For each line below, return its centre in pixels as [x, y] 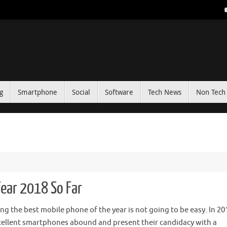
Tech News [165, 92]
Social [81, 92]
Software [119, 92]
